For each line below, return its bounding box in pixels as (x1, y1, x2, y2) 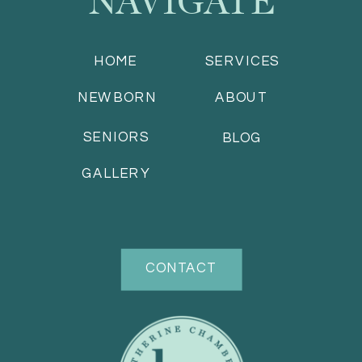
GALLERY (81, 166, 150, 181)
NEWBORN (77, 90, 158, 106)
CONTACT (145, 261, 217, 276)
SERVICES (204, 54, 280, 69)
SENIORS (82, 129, 149, 145)
